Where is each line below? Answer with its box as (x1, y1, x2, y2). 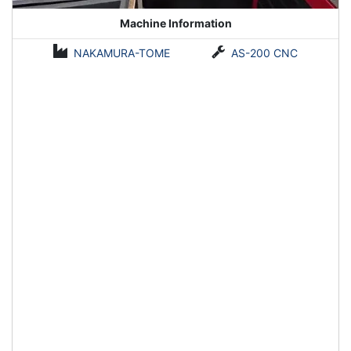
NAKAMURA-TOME (74, 45, 171, 60)
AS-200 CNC (230, 45, 298, 60)
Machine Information (119, 16, 232, 31)
